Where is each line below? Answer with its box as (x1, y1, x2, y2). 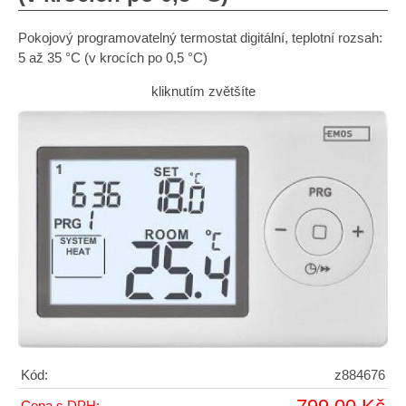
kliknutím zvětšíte (150, 84, 256, 100)
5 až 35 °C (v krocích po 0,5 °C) (18, 51, 208, 66)
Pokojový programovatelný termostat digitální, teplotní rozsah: (18, 31, 382, 46)
